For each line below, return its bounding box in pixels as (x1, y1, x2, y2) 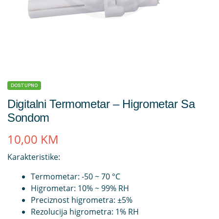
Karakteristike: (7, 152, 60, 163)
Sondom (7, 111, 49, 124)
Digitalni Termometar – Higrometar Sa (7, 97, 195, 110)
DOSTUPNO (11, 82, 38, 88)
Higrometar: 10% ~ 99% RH (31, 183, 129, 194)
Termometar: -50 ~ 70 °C (31, 171, 120, 182)
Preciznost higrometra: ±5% (31, 195, 132, 206)
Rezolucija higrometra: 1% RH (31, 206, 139, 218)
